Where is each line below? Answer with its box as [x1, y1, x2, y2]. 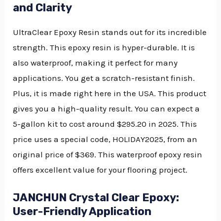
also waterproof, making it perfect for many [13, 57, 178, 68]
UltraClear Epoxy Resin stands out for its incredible [13, 27, 207, 37]
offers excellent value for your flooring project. [13, 164, 188, 175]
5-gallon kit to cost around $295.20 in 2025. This [13, 118, 197, 129]
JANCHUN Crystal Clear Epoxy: [13, 190, 180, 204]
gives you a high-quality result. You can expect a [13, 103, 200, 113]
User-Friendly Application [13, 204, 152, 218]
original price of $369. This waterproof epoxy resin [13, 149, 203, 159]
